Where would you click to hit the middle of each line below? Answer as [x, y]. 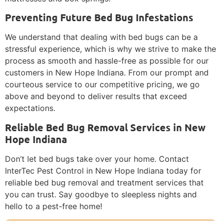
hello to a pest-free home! [54, 206]
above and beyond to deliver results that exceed [96, 96]
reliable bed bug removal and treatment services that [104, 182]
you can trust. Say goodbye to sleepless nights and [101, 194]
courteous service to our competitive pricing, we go [102, 85]
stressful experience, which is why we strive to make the [110, 49]
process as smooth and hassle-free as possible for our [107, 61]
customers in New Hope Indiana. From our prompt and [107, 73]
